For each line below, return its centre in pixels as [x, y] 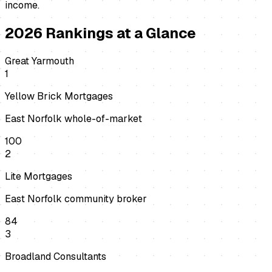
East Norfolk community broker [76, 199]
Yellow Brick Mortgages [59, 97]
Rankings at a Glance [119, 33]
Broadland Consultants [56, 257]
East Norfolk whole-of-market [73, 119]
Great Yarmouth [39, 61]
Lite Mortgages [39, 177]
